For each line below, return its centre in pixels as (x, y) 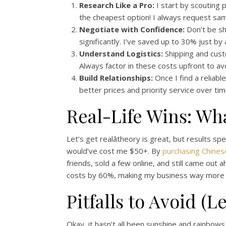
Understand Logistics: (121, 53)
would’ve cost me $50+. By (115, 151)
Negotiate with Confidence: (132, 29)
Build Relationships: (116, 78)
